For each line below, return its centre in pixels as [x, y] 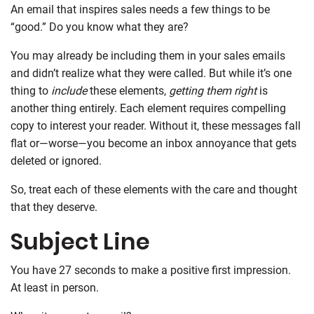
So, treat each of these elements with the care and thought [154, 189]
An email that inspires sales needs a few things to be [140, 9]
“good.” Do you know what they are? [100, 27]
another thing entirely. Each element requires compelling [148, 108]
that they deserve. [54, 207]
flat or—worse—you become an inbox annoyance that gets [153, 143]
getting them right [213, 90]
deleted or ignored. [56, 161]
